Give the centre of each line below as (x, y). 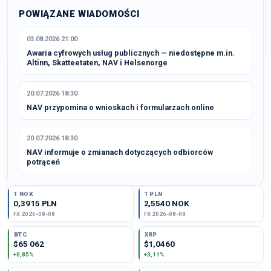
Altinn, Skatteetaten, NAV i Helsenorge (97, 63)
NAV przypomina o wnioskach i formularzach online (120, 107)
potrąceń (43, 162)
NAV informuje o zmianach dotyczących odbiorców (120, 152)
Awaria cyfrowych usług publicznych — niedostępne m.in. (131, 53)
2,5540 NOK (166, 203)
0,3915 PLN (35, 203)
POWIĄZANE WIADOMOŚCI (79, 14)
